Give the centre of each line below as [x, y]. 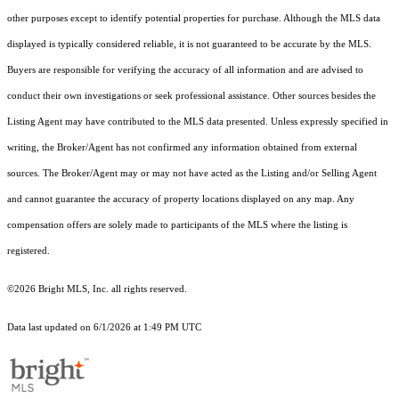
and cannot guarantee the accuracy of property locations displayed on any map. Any [181, 199]
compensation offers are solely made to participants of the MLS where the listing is [177, 225]
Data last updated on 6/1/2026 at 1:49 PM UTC [104, 328]
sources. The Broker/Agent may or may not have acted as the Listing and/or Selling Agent [192, 174]
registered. [28, 251]
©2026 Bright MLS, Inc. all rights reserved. [97, 289]
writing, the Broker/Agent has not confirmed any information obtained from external [182, 148]
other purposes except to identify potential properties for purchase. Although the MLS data [194, 19]
